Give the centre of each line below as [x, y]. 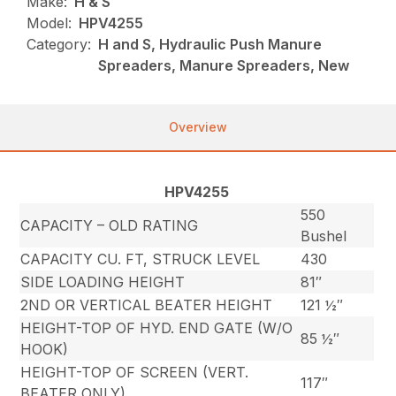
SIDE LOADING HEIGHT [103, 282]
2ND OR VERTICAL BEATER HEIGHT [147, 305]
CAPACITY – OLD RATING [110, 225]
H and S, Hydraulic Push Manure [210, 44]
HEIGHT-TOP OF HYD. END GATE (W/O [157, 327]
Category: [59, 44]
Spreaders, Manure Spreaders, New [224, 65]
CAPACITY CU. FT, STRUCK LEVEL [141, 259]
